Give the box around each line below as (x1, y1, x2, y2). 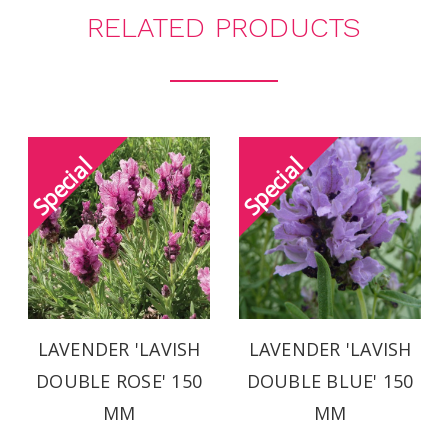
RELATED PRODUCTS (86, 11, 362, 45)
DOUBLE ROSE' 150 (36, 369, 202, 394)
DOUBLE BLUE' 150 (246, 369, 414, 394)
